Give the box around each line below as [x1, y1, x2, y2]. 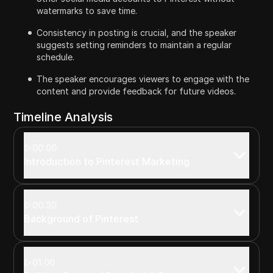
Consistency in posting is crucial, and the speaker [37, 27, 237, 38]
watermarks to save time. [37, 5, 138, 16]
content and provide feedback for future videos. [37, 85, 236, 96]
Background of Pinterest [24, 212, 139, 225]
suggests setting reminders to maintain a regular [37, 39, 232, 50]
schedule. [37, 51, 75, 62]
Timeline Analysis [13, 109, 113, 124]
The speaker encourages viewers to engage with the [37, 73, 250, 84]
